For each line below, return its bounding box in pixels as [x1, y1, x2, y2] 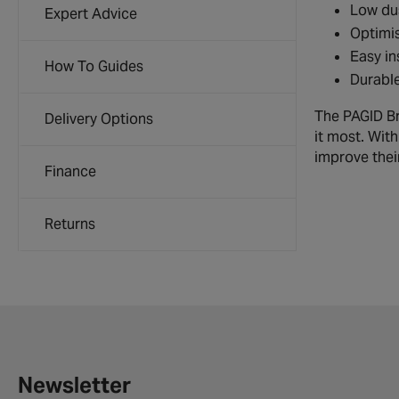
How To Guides [45, 57, 143, 76]
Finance [45, 162, 96, 181]
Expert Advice [45, 4, 137, 23]
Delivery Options [45, 110, 153, 128]
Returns [45, 215, 95, 233]
